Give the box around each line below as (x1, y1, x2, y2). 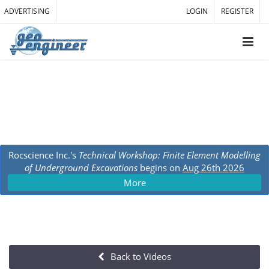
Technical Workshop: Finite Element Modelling (79, 149, 261, 161)
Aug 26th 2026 (183, 162, 244, 174)
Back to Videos (108, 250, 171, 262)
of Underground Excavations (25, 162, 138, 174)
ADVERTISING (4, 6, 50, 16)
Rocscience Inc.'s (8, 149, 79, 161)
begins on (138, 162, 183, 174)
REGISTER (221, 6, 253, 16)
